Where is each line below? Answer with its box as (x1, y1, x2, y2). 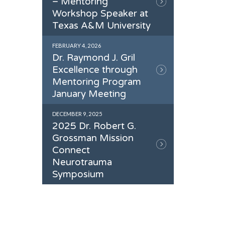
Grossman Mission (52, 133, 134, 144)
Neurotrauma (52, 157, 112, 168)
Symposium (52, 169, 104, 180)
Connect (52, 145, 90, 156)
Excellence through (52, 64, 138, 76)
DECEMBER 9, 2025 (52, 110, 102, 118)
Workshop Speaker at (52, 8, 148, 20)
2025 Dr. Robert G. (52, 121, 136, 132)
